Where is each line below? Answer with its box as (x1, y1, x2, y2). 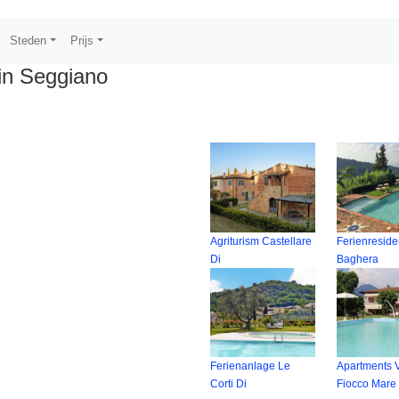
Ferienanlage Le (209, 360, 290, 373)
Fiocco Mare (337, 378, 397, 391)
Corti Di (209, 378, 247, 391)
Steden (10, 34, 47, 47)
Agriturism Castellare (209, 234, 312, 248)
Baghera (337, 252, 379, 265)
